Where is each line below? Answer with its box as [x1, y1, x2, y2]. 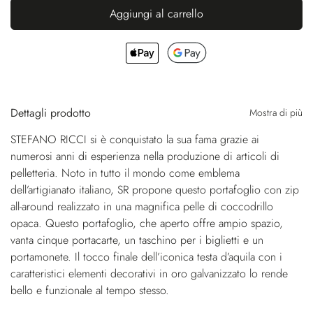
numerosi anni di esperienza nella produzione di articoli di [10, 148, 279, 165]
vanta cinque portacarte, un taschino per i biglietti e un [10, 232, 263, 249]
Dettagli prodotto [10, 105, 91, 122]
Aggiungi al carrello [110, 6, 203, 22]
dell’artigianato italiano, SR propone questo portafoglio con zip [10, 182, 299, 198]
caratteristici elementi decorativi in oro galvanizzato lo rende [10, 265, 288, 282]
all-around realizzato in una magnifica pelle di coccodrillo [10, 198, 273, 215]
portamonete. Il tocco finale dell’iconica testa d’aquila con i [10, 249, 282, 265]
